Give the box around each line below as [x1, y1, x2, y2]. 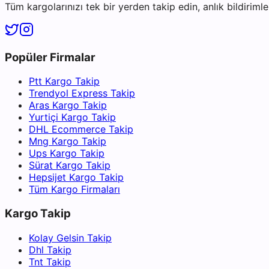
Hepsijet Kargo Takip [29, 171, 124, 184]
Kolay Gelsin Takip [29, 231, 112, 244]
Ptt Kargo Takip [29, 75, 100, 88]
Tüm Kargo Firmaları [29, 183, 120, 196]
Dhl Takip [29, 243, 71, 256]
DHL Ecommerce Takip [29, 123, 133, 136]
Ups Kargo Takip [29, 147, 104, 160]
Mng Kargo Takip [29, 135, 106, 148]
